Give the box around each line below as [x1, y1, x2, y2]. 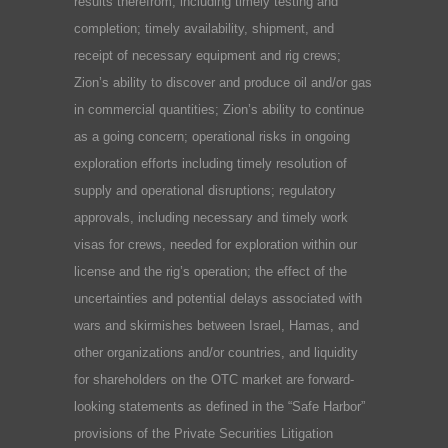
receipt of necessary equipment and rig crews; [74, 47, 341, 63]
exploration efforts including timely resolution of [74, 155, 347, 171]
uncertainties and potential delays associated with [74, 290, 362, 306]
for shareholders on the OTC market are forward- [74, 371, 354, 387]
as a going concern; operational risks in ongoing [74, 128, 350, 144]
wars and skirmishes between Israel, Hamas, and [74, 317, 359, 333]
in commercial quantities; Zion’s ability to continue [74, 101, 364, 117]
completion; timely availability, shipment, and [74, 20, 334, 36]
